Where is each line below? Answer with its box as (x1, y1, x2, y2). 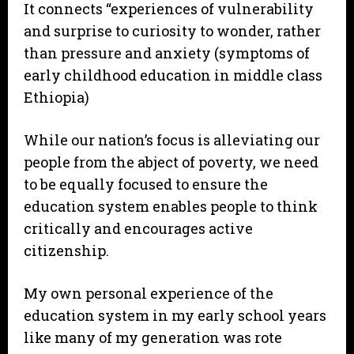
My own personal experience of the (24, 284, 273, 303)
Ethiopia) (24, 88, 89, 107)
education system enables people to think (24, 197, 318, 217)
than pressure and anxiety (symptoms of (24, 43, 310, 63)
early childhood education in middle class (24, 66, 322, 85)
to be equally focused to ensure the (24, 175, 268, 194)
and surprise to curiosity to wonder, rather (24, 21, 321, 41)
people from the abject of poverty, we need (24, 153, 318, 172)
